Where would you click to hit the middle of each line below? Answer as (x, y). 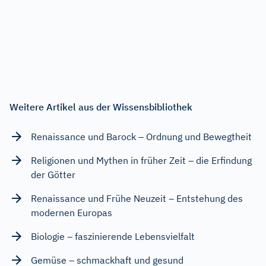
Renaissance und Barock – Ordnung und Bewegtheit (141, 136)
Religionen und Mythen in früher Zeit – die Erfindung (141, 160)
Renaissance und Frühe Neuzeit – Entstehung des (137, 198)
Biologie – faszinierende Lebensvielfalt (113, 236)
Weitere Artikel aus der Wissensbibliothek (101, 107)
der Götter (53, 174)
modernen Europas (72, 212)
